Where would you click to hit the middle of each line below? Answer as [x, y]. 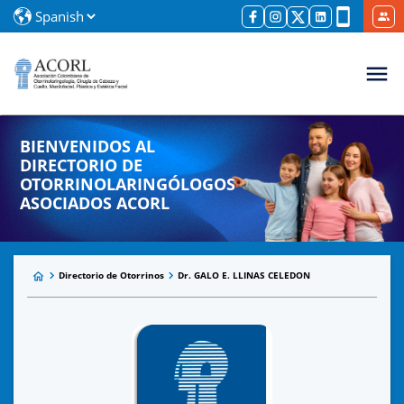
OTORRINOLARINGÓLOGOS [128, 184]
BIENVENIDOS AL [88, 146]
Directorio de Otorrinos [111, 275]
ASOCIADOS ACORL [95, 202]
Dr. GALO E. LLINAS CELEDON [244, 275]
